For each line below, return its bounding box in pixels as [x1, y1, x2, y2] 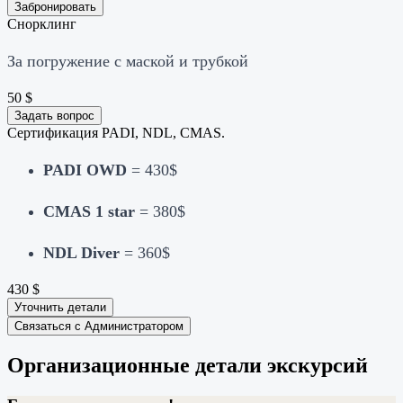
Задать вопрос [14, 109, 94, 123]
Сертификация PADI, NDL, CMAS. [7, 125, 225, 141]
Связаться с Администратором [14, 319, 184, 334]
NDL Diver [43, 244, 120, 263]
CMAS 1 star [43, 202, 135, 221]
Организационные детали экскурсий [7, 354, 368, 378]
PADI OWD [43, 161, 127, 180]
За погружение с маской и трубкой [7, 52, 248, 71]
